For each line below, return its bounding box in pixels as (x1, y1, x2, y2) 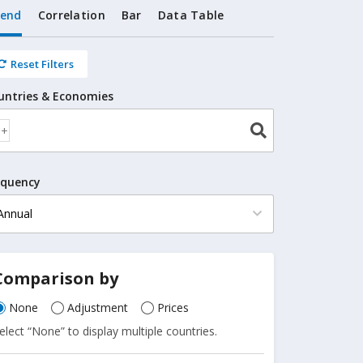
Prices (157, 300, 190, 315)
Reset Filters (11, 57, 75, 71)
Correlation (37, 7, 105, 23)
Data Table (157, 7, 224, 23)
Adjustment (67, 300, 129, 315)
